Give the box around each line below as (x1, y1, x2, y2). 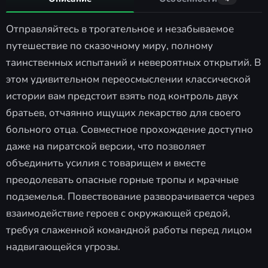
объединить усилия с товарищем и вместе (6, 156, 206, 170)
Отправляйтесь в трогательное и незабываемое (6, 22, 234, 36)
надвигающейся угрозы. (6, 240, 120, 254)
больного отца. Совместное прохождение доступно (6, 123, 253, 137)
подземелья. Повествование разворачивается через (6, 190, 254, 204)
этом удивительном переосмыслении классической (6, 72, 251, 87)
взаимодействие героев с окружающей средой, (6, 206, 230, 221)
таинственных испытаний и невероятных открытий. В (6, 56, 261, 70)
